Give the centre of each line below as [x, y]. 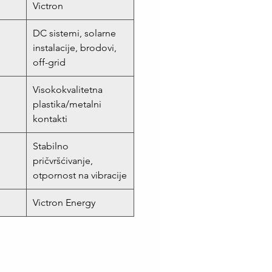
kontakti [50, 119]
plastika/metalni [67, 104]
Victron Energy [64, 203]
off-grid [49, 63]
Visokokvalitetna [68, 90]
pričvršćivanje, [63, 161]
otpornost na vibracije [80, 175]
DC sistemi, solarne [74, 33]
